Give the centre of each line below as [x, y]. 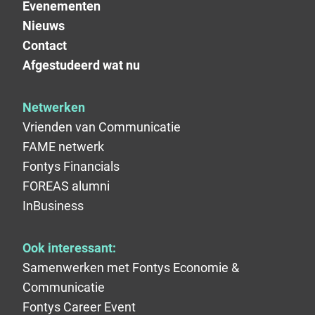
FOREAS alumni [66, 186]
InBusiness [53, 206]
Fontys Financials [71, 167]
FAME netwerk [63, 147]
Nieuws [44, 26]
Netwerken [54, 108]
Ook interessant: [69, 248]
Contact [45, 46]
